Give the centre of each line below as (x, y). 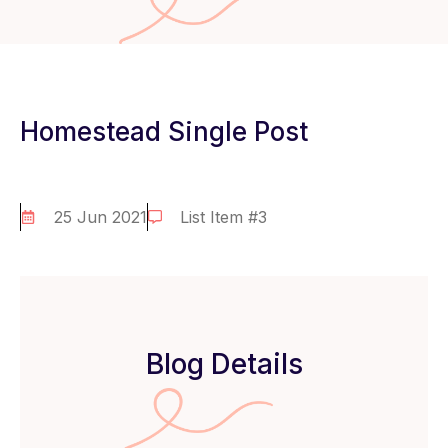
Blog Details (224, 364)
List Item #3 (223, 217)
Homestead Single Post (164, 131)
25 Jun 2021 (100, 217)
